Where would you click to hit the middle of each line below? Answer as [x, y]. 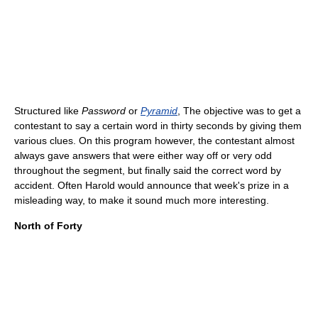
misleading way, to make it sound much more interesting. [142, 201]
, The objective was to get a [239, 111]
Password [104, 111]
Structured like [48, 111]
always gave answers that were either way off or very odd [143, 156]
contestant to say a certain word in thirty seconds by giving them [158, 126]
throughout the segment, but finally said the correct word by [148, 171]
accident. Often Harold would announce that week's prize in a [152, 186]
